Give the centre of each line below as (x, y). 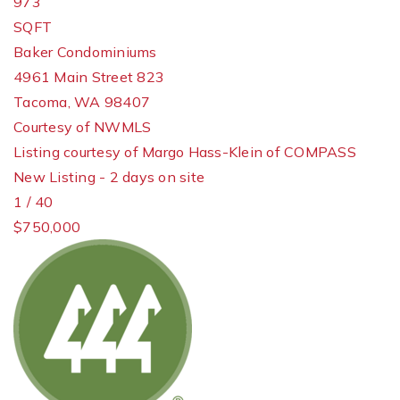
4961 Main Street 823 (89, 77)
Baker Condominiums (85, 52)
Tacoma (41, 102)
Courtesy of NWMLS (83, 127)
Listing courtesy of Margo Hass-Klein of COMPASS (185, 152)
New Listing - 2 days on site (109, 177)
